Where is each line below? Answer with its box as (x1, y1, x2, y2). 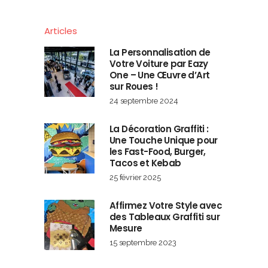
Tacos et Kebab (109, 156, 181, 169)
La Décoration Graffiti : (109, 122, 209, 135)
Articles (44, 24, 77, 37)
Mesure (109, 221, 142, 234)
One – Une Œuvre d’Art (109, 68, 210, 81)
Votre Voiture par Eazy (109, 57, 208, 70)
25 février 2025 (109, 172, 161, 182)
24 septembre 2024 (109, 96, 178, 105)
